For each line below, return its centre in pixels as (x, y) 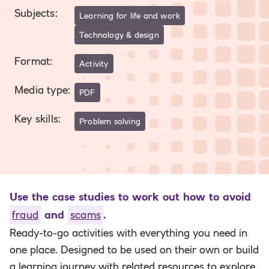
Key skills (36, 119)
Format (32, 61)
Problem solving (110, 121)
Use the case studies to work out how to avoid (130, 197)
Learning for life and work (130, 16)
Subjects (35, 13)
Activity (94, 64)
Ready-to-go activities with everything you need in (128, 233)
